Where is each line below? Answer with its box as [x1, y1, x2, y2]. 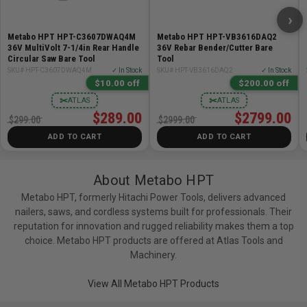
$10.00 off [95, 77, 140, 88]
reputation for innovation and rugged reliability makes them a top [13, 221, 294, 232]
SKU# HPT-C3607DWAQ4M [8, 66, 92, 74]
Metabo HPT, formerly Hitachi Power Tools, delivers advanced [21, 192, 286, 204]
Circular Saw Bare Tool [8, 53, 95, 64]
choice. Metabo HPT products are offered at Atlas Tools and [24, 235, 283, 247]
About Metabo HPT [93, 172, 214, 189]
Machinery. [130, 249, 177, 261]
